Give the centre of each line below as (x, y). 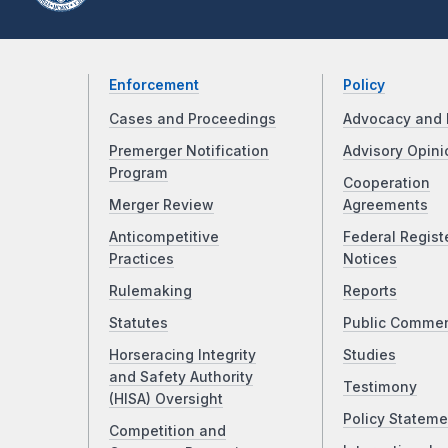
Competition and (167, 431)
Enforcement (154, 85)
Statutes (138, 323)
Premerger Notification (189, 151)
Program (138, 173)
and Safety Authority (181, 377)
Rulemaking (150, 291)
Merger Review (161, 205)
